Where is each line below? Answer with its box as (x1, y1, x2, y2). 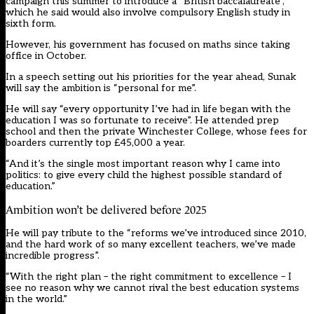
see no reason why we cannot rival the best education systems (6, 282, 299, 294)
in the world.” (6, 293, 67, 306)
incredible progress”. (6, 250, 100, 262)
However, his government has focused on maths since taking (6, 39, 290, 51)
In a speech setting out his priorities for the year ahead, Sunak (6, 71, 296, 83)
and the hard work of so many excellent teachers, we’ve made (6, 238, 296, 251)
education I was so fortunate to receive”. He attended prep (6, 114, 279, 127)
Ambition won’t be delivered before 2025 (6, 204, 207, 217)
